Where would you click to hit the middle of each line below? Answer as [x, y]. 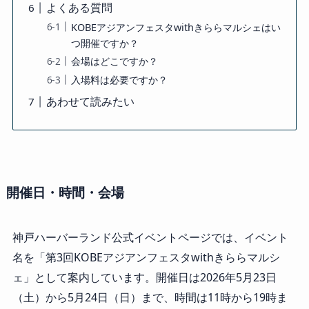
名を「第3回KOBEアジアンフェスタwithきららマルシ [146, 258]
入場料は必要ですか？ [119, 79]
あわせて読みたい [90, 101]
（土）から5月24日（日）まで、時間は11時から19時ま [150, 298]
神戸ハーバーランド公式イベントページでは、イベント [150, 238]
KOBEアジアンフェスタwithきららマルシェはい [176, 27]
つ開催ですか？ [104, 43]
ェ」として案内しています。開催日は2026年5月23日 [144, 278]
